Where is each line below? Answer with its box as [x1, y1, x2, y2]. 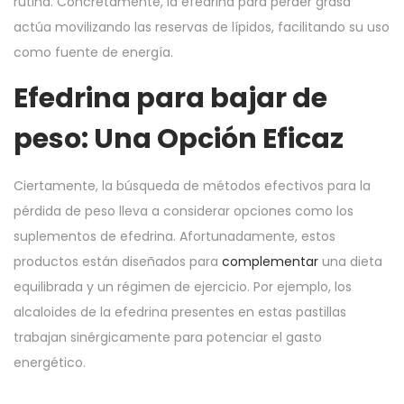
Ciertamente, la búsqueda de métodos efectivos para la [14, 177, 371, 195]
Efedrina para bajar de [14, 79, 327, 117]
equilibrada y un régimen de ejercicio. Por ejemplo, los [14, 278, 352, 296]
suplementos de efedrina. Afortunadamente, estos [14, 227, 335, 245]
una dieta [318, 252, 382, 271]
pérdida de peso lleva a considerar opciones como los [14, 202, 353, 220]
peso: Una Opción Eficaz [14, 120, 344, 158]
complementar [222, 252, 318, 271]
